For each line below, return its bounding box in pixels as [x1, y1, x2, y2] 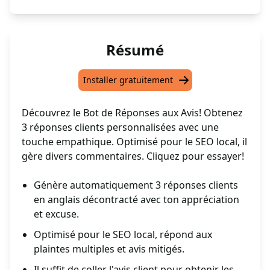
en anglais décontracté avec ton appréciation [34, 193, 239, 207]
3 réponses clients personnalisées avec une [22, 121, 219, 134]
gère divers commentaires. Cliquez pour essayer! [22, 149, 244, 163]
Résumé [106, 40, 164, 60]
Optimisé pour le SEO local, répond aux [34, 228, 212, 242]
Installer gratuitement [83, 74, 173, 86]
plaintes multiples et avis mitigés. [34, 242, 184, 256]
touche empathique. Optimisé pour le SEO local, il [22, 135, 247, 149]
